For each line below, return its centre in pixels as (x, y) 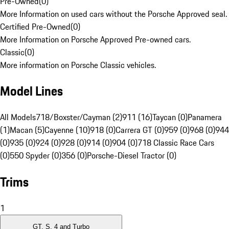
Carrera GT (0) (140, 130)
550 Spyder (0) (36, 156)
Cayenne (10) (67, 130)
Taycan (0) (170, 117)
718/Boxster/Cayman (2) (79, 117)
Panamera (205, 117)
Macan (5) (27, 130)
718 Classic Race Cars (176, 143)
